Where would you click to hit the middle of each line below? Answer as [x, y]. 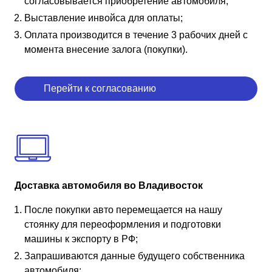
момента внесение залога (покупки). [106, 49]
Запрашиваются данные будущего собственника [134, 256]
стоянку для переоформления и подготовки [123, 224]
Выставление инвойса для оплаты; [104, 18]
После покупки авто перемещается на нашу [123, 209]
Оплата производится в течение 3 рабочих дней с [136, 35]
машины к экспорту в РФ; [81, 239]
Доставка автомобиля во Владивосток [109, 185]
